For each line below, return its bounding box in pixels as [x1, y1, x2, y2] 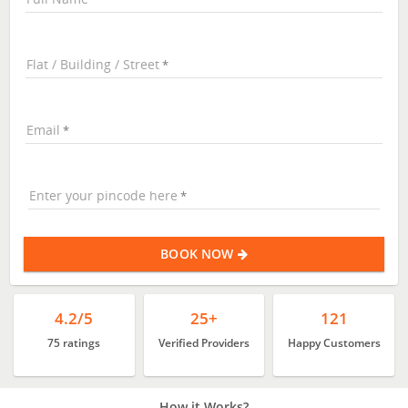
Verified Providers [158, 335, 250, 351]
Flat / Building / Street [26, 56, 160, 73]
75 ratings [47, 335, 101, 351]
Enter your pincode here [29, 186, 178, 204]
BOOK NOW [160, 245, 238, 262]
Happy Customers [287, 335, 381, 351]
